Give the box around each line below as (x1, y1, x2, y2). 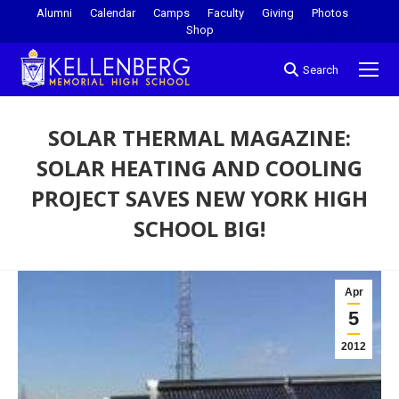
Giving (262, 6, 294, 20)
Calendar (90, 6, 135, 20)
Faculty (208, 6, 244, 20)
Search (303, 62, 338, 77)
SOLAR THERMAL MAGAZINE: (48, 123, 351, 152)
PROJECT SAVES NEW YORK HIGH (31, 183, 368, 213)
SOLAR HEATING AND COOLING (37, 153, 362, 183)
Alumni (37, 6, 72, 20)
